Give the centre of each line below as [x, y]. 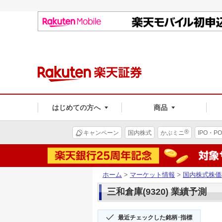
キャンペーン [101, 133]
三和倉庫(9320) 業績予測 [157, 192]
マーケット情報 [152, 174]
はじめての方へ [76, 107]
